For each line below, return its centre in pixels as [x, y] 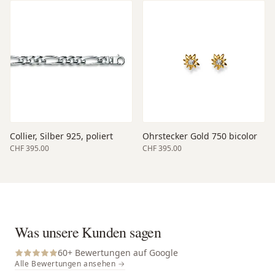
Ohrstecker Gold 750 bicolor [200, 136]
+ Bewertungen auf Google [123, 252]
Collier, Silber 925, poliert [61, 136]
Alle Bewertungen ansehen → [70, 263]
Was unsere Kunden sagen [88, 232]
